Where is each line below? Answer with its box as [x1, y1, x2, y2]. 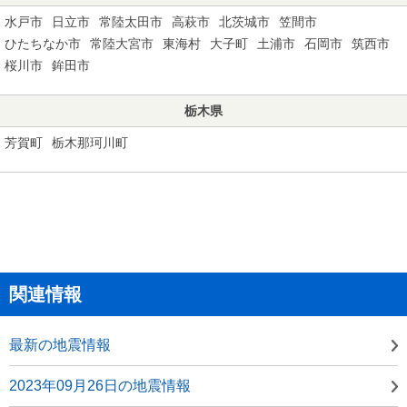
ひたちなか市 [5, 35, 81, 51]
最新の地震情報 [9, 336, 111, 352]
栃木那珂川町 [52, 134, 128, 150]
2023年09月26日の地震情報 [9, 377, 191, 393]
